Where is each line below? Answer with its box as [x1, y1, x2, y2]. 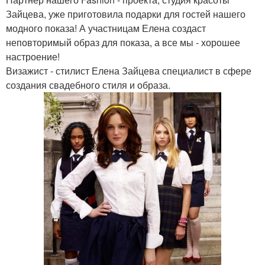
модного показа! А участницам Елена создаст [6, 21, 206, 35]
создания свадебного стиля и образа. [6, 78, 170, 92]
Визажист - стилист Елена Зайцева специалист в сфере [6, 64, 251, 77]
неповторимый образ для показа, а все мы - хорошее [6, 35, 240, 49]
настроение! [6, 50, 60, 63]
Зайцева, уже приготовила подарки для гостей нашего [6, 7, 245, 21]
